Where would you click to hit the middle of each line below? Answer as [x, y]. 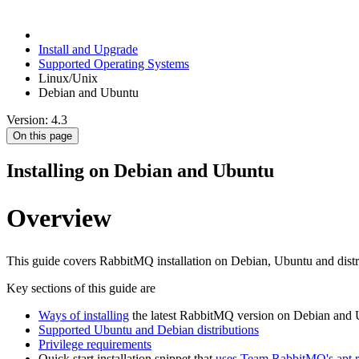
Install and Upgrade [88, 50]
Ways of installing [84, 316]
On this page [42, 136]
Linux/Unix [68, 79]
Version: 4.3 [37, 120]
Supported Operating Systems [114, 64]
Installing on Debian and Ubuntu [140, 170]
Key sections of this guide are [81, 288]
